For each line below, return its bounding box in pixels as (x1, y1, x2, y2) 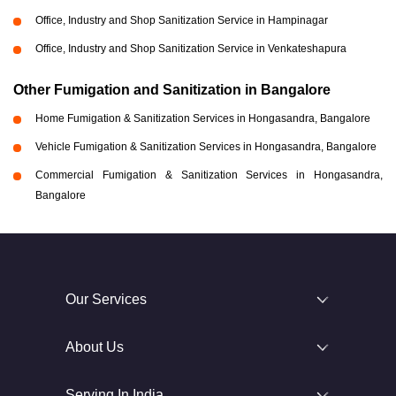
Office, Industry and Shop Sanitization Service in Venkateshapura (35, 42, 346, 55)
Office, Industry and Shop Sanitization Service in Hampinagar (35, 13, 328, 27)
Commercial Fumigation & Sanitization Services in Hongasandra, (35, 168, 383, 181)
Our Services (65, 291, 147, 307)
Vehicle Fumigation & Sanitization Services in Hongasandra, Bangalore (35, 140, 377, 153)
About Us (65, 339, 124, 354)
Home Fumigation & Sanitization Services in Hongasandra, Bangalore (35, 111, 370, 125)
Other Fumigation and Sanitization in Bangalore (13, 81, 331, 97)
